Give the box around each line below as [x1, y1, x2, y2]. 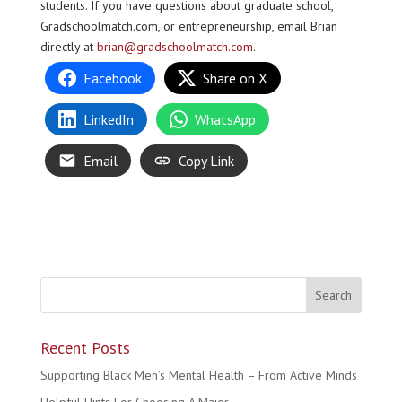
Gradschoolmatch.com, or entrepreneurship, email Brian [39, 18, 337, 34]
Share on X [202, 69, 267, 87]
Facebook [83, 69, 142, 87]
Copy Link [178, 152, 234, 170]
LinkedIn [83, 110, 134, 128]
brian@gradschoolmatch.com [96, 39, 253, 55]
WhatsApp [194, 110, 256, 128]
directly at [39, 39, 97, 55]
